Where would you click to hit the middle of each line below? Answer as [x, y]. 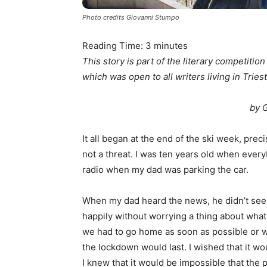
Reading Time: [114, 46]
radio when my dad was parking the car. [167, 170]
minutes [171, 46]
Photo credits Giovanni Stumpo [131, 17]
